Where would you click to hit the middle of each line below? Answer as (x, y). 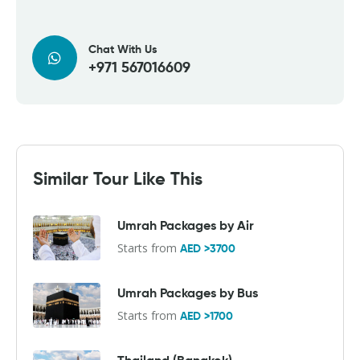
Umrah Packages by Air (186, 226)
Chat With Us (123, 49)
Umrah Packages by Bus (188, 294)
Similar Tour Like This (118, 180)
